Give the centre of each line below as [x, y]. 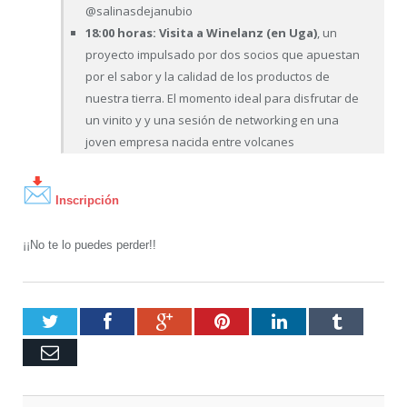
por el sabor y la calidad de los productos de [208, 77]
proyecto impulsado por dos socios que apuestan [223, 55]
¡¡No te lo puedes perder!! [89, 245]
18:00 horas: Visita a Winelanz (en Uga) [202, 33]
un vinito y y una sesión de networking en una [213, 120]
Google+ [204, 321]
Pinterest [261, 321]
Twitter [84, 321]
